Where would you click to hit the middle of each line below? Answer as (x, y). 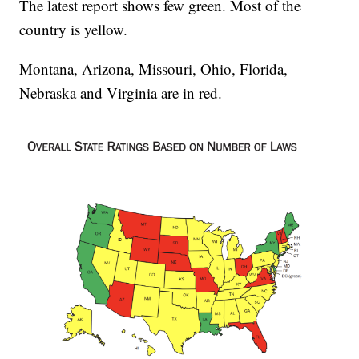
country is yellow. (74, 29)
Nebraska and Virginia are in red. (121, 92)
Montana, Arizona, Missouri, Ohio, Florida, (154, 68)
